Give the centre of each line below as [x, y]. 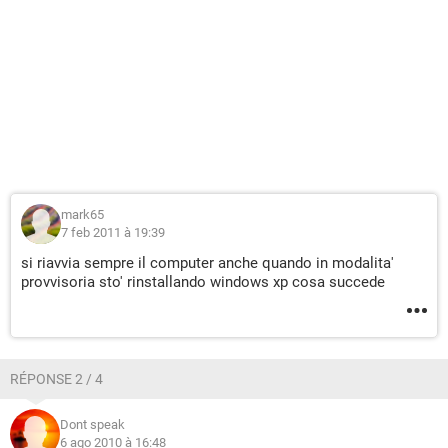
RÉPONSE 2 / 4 [56, 379]
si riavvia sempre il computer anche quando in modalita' [207, 263]
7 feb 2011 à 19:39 [113, 232]
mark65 [82, 214]
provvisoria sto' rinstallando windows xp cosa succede [203, 282]
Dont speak [92, 424]
